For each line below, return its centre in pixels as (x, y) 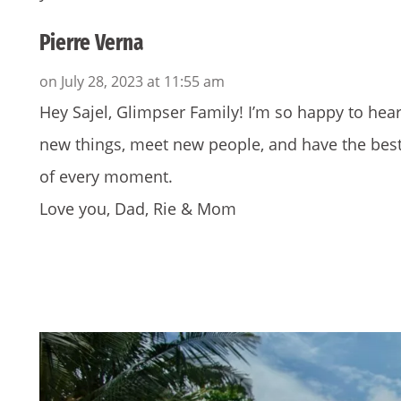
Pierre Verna (91, 43)
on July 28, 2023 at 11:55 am (132, 82)
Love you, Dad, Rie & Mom (138, 209)
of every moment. (106, 177)
